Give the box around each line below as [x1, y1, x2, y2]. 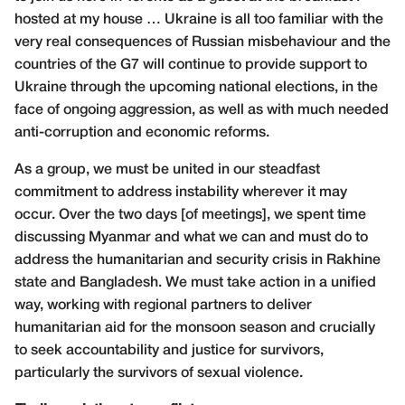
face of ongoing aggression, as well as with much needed [14, 104, 389, 117]
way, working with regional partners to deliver [14, 299, 312, 312]
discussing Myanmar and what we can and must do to [14, 231, 368, 244]
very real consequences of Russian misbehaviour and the [14, 36, 391, 49]
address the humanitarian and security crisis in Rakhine [14, 254, 381, 267]
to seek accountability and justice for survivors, [14, 344, 324, 357]
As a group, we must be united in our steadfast [14, 164, 320, 176]
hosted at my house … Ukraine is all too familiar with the [14, 14, 383, 26]
